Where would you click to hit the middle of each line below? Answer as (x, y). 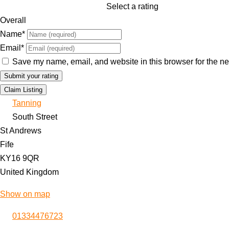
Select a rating (132, 6)
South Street (35, 117)
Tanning (27, 103)
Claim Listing (23, 89)
